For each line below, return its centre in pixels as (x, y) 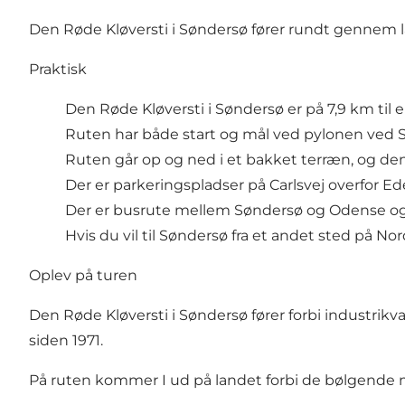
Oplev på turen (83, 276)
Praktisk (58, 70)
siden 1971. (66, 341)
